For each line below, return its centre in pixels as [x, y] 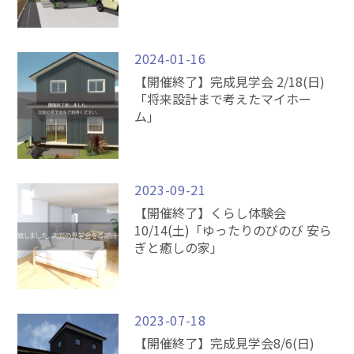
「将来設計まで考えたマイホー [223, 99]
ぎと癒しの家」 [179, 247]
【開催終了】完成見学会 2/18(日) [230, 82]
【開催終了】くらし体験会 [211, 212]
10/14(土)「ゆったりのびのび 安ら [233, 230]
